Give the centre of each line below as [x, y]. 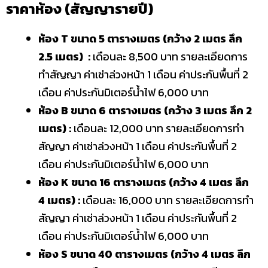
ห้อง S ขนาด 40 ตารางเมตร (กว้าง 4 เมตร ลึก [144, 254]
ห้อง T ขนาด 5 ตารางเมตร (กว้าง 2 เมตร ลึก [140, 39]
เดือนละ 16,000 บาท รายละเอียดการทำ [167, 200]
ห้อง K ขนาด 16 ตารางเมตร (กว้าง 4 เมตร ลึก [144, 182]
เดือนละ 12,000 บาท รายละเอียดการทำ [158, 128]
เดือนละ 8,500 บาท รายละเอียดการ [169, 57]
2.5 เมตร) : [64, 57]
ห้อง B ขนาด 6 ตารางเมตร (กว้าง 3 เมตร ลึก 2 [145, 110]
